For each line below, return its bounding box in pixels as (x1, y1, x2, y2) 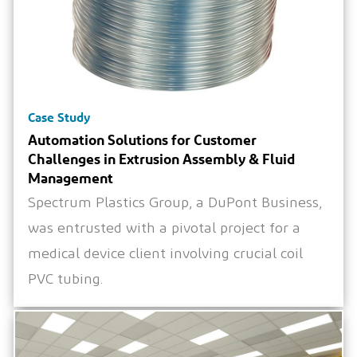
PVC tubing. (28, 273, 104, 288)
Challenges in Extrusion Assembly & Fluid (28, 150, 296, 168)
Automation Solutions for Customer (28, 131, 257, 149)
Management (28, 169, 114, 187)
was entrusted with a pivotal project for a (28, 222, 301, 237)
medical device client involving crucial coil (28, 247, 304, 262)
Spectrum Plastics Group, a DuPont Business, (28, 196, 323, 211)
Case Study (28, 109, 91, 126)
